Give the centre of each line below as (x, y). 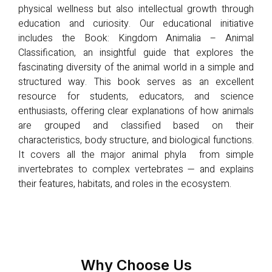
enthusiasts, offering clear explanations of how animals (136, 111)
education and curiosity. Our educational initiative (136, 23)
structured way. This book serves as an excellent (136, 82)
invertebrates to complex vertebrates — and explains (136, 169)
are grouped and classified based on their (136, 125)
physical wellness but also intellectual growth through (136, 9)
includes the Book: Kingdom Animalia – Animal (136, 38)
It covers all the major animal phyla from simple (136, 155)
